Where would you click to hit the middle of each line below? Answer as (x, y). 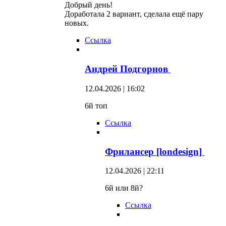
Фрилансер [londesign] (155, 151)
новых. (77, 23)
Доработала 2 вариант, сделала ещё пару (134, 14)
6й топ (96, 105)
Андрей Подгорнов (128, 69)
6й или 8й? (124, 188)
